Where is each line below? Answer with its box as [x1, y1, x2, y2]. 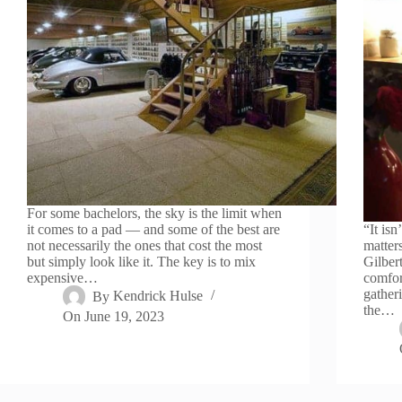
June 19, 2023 [84, 309, 165, 325]
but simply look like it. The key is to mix [27, 254, 256, 270]
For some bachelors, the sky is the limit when [27, 205, 282, 222]
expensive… [27, 270, 98, 286]
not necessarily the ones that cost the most [27, 238, 262, 254]
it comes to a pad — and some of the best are [27, 222, 280, 238]
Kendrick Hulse [113, 288, 204, 304]
